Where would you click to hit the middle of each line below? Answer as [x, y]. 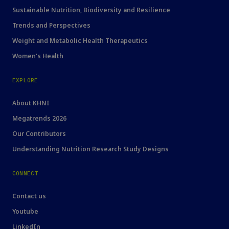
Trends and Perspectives [51, 26]
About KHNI [31, 103]
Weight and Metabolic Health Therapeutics [80, 41]
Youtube [25, 212]
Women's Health [38, 56]
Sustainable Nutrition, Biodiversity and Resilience [91, 10]
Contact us [29, 196]
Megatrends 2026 [39, 119]
